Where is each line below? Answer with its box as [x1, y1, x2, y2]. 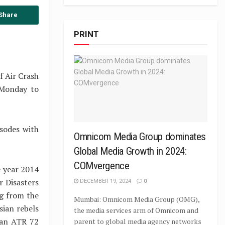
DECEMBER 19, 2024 [78, 178, 131, 184]
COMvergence [74, 160, 130, 172]
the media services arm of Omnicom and [74, 205, 198, 215]
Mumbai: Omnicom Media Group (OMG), [74, 194, 199, 204]
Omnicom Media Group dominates [74, 131, 206, 143]
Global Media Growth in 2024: [74, 145, 187, 157]
